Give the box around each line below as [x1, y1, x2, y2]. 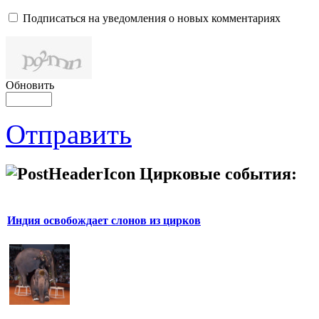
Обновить [6, 78, 54, 91]
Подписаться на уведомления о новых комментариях [23, 11, 281, 24]
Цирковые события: [140, 164, 297, 183]
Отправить [6, 118, 132, 150]
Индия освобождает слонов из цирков [7, 214, 201, 226]
